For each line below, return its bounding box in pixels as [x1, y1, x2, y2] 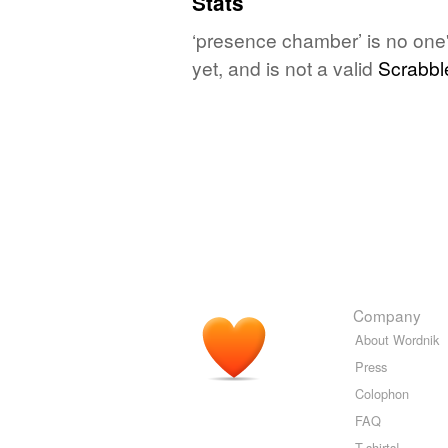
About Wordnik [355, 330, 439, 350]
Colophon [355, 384, 409, 404]
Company [353, 304, 421, 327]
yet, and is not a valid [192, 54, 378, 82]
